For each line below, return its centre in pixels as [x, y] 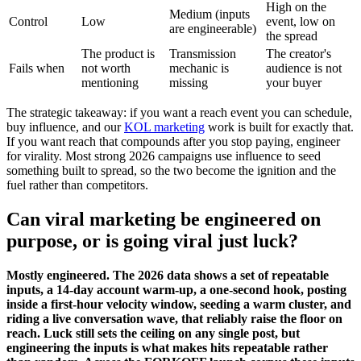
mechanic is [199, 68]
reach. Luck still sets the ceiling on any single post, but [153, 333]
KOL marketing [164, 127]
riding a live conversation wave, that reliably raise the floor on [174, 318]
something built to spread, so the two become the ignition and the [171, 170]
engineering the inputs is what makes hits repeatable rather [167, 347]
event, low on [301, 21]
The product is [118, 53]
